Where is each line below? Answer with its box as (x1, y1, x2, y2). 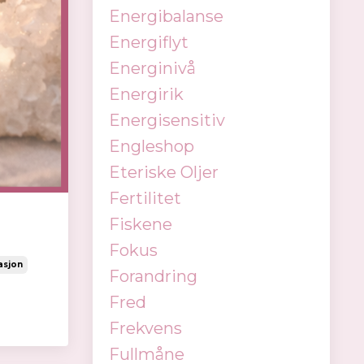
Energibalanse (108, 6, 223, 26)
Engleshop (108, 136, 194, 156)
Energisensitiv (108, 110, 225, 130)
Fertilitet (108, 188, 181, 208)
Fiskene (108, 214, 172, 234)
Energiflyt (108, 32, 188, 52)
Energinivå (108, 58, 196, 78)
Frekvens (108, 318, 182, 338)
